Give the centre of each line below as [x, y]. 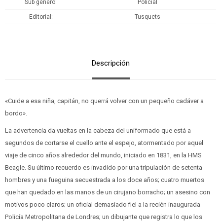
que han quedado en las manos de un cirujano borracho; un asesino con [108, 192]
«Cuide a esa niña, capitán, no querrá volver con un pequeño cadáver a [104, 101]
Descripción [110, 63]
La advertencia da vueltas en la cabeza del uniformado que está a [98, 131]
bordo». [17, 113]
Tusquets [147, 17]
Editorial [40, 17]
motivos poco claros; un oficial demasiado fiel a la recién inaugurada [103, 205]
